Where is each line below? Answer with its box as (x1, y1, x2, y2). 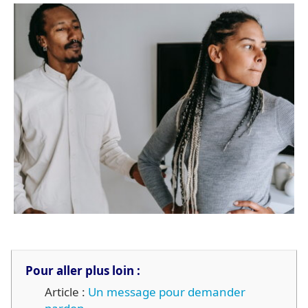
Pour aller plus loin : (25, 262, 140, 278)
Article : (45, 283, 88, 300)
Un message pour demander (88, 283, 245, 300)
